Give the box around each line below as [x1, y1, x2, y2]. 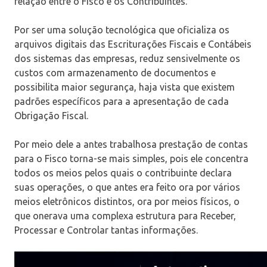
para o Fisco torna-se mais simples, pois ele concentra [14, 153, 249, 164]
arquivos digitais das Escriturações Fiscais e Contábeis [14, 39, 252, 50]
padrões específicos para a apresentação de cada [14, 96, 229, 107]
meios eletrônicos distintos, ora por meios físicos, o [14, 196, 240, 207]
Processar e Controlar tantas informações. [14, 225, 198, 236]
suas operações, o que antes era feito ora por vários [14, 182, 240, 193]
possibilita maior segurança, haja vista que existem [14, 82, 235, 93]
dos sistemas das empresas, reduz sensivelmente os [14, 53, 240, 64]
